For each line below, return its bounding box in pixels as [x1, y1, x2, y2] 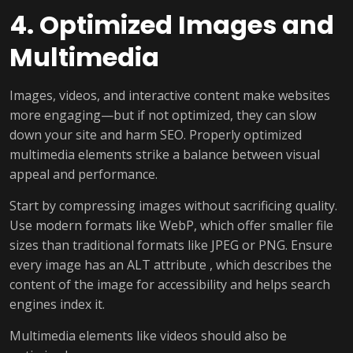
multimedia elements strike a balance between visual [9, 146, 320, 163]
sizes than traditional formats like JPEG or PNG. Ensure [9, 236, 333, 254]
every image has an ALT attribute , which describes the [9, 256, 332, 273]
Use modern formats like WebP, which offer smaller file [9, 217, 333, 234]
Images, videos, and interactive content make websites [9, 87, 330, 104]
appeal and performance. [9, 165, 158, 183]
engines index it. [9, 295, 105, 313]
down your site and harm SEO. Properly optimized [9, 126, 302, 143]
